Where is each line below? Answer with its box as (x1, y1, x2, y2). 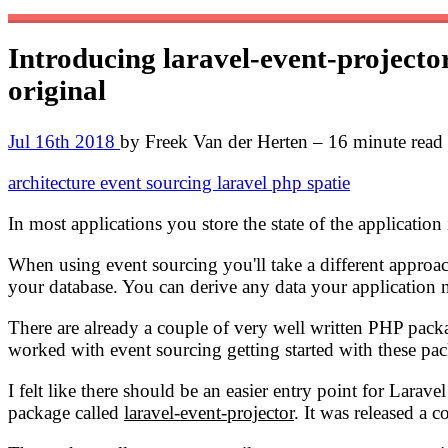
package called (8, 401, 124, 423)
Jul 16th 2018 (8, 130, 120, 152)
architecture (8, 171, 100, 193)
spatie (307, 171, 350, 193)
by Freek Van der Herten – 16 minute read (120, 130, 443, 152)
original (8, 75, 106, 107)
